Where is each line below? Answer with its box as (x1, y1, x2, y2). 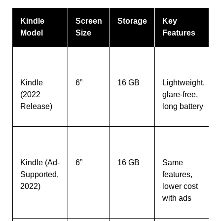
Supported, (20, 170, 59, 179)
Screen (75, 17, 102, 25)
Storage (117, 17, 147, 25)
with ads (162, 194, 191, 202)
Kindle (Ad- (20, 158, 60, 167)
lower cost (162, 182, 198, 190)
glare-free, (162, 90, 198, 99)
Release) (20, 102, 52, 110)
